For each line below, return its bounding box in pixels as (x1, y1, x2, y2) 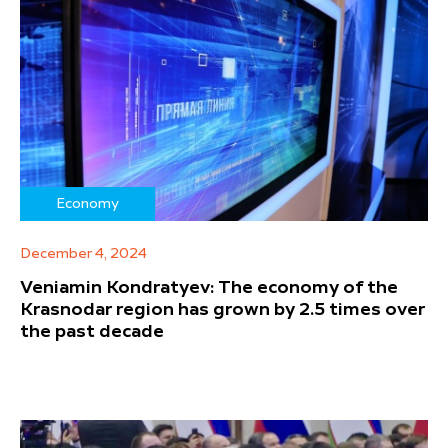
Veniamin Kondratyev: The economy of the (20, 278, 398, 297)
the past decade (20, 322, 164, 341)
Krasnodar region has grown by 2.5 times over (20, 300, 425, 319)
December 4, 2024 (20, 246, 147, 261)
